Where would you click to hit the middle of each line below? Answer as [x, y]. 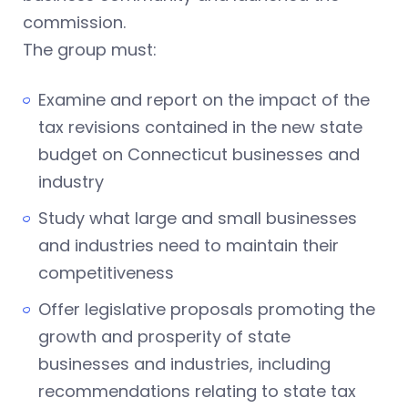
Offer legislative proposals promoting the [207, 310]
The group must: [90, 50]
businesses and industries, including [184, 364]
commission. [74, 23]
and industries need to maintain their [189, 246]
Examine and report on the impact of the [204, 100]
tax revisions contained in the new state [200, 127]
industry [71, 182]
